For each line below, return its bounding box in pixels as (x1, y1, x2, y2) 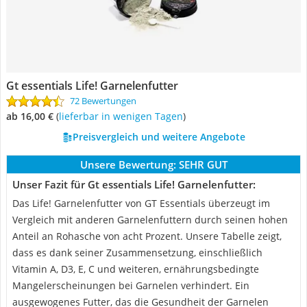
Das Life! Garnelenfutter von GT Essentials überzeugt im (12, 197, 270, 210)
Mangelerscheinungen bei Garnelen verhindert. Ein (12, 279, 249, 292)
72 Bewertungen (70, 95, 136, 107)
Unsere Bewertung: (79, 158, 176, 171)
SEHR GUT (178, 158, 228, 171)
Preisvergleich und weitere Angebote (72, 130, 245, 143)
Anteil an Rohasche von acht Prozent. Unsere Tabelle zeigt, (12, 230, 282, 243)
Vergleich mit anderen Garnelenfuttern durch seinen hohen (12, 213, 288, 226)
